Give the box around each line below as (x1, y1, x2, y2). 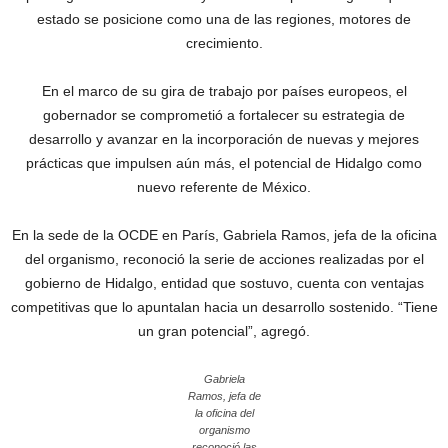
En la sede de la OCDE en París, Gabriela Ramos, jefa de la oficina (11, 227, 437, 243)
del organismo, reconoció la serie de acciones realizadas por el (24, 251, 424, 267)
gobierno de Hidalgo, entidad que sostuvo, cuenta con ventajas (24, 275, 424, 291)
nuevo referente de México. (137, 179, 311, 195)
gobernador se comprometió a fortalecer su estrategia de (43, 107, 405, 123)
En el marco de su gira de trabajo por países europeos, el (41, 83, 407, 99)
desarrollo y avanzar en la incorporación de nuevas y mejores (29, 131, 419, 147)
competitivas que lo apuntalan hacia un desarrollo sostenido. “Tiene (10, 299, 438, 315)
